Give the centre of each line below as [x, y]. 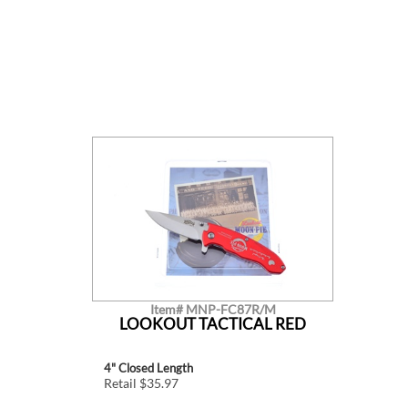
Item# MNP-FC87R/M [213, 310]
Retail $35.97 [141, 383]
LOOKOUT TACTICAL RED [213, 324]
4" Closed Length [148, 368]
